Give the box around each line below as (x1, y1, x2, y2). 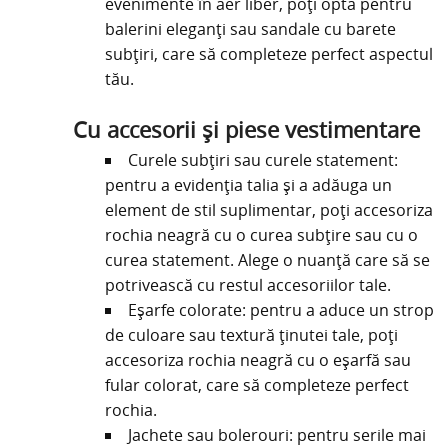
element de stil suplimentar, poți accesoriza (104, 198, 433, 221)
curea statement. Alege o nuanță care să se (104, 248, 430, 271)
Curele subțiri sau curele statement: (127, 148, 398, 171)
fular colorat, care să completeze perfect (104, 373, 409, 396)
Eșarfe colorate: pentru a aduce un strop (127, 298, 434, 321)
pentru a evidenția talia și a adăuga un (104, 173, 392, 196)
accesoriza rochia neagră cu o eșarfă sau (104, 348, 411, 371)
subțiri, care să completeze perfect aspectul (104, 43, 433, 66)
